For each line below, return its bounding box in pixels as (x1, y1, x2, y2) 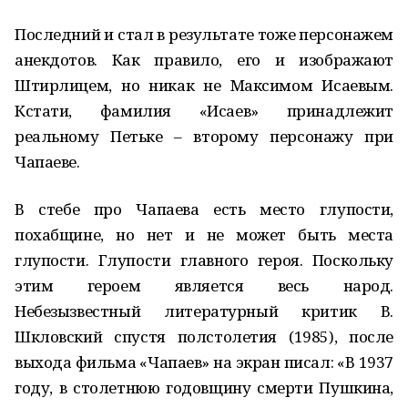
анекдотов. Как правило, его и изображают (15, 49, 393, 70)
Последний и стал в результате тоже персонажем (15, 24, 393, 45)
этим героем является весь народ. (15, 275, 393, 296)
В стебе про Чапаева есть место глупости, (15, 199, 393, 219)
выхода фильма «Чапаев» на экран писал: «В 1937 (15, 352, 393, 372)
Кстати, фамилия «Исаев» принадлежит (15, 100, 393, 121)
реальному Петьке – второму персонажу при (15, 126, 393, 147)
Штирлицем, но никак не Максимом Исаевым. (15, 75, 393, 96)
